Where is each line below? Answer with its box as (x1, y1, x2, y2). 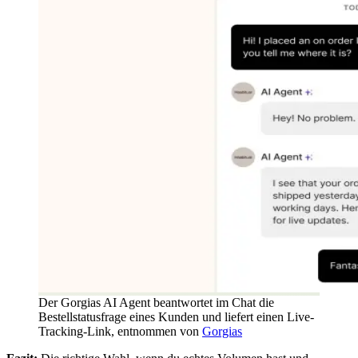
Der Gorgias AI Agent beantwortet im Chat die (38, 295, 274, 309)
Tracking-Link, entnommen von (38, 324, 202, 338)
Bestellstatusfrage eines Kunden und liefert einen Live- (38, 309, 314, 324)
